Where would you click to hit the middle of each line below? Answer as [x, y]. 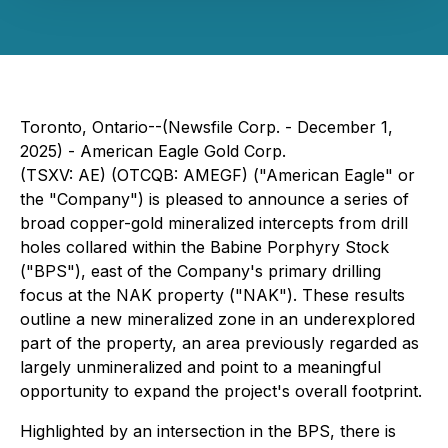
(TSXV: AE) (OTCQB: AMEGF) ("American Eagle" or [217, 175]
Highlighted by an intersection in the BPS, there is [208, 431]
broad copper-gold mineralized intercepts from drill [214, 223]
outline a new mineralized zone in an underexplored [217, 319]
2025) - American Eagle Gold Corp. [153, 151]
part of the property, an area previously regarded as [219, 343]
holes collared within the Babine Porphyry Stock [204, 247]
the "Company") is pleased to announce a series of [214, 199]
